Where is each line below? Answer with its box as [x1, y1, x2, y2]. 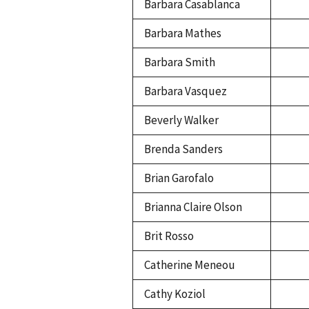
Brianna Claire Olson [144, 199, 242, 215]
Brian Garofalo [144, 170, 214, 186]
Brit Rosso [144, 228, 194, 244]
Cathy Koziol [144, 286, 206, 302]
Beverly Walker [144, 112, 219, 128]
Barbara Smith [144, 54, 215, 70]
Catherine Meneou [144, 257, 235, 273]
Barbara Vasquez [144, 83, 227, 99]
